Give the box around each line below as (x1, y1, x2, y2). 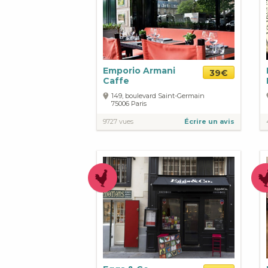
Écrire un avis (184, 117, 234, 126)
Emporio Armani (103, 65, 175, 76)
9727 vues (103, 117, 133, 126)
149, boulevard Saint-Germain (111, 91, 205, 100)
